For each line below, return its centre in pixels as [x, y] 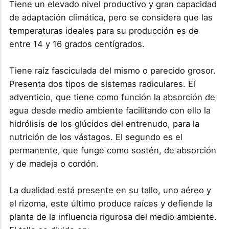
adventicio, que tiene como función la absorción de [112, 97]
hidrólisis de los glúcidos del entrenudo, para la [104, 123]
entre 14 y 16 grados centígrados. [77, 44]
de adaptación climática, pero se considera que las [111, 17]
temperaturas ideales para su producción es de [104, 30]
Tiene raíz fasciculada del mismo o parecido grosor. [112, 70]
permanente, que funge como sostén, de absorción [112, 150]
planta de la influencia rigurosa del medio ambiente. [113, 216]
